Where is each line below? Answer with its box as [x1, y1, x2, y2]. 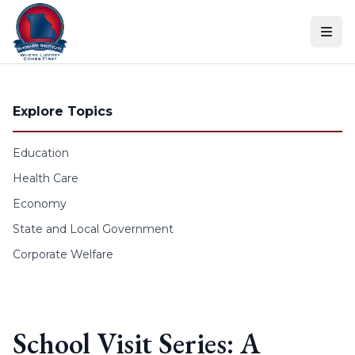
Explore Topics [13, 104, 113, 119]
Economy [13, 197, 67, 211]
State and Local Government [13, 222, 174, 236]
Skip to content [6, 8, 104, 23]
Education [13, 146, 69, 160]
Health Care [13, 171, 78, 185]
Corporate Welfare [13, 247, 113, 261]
